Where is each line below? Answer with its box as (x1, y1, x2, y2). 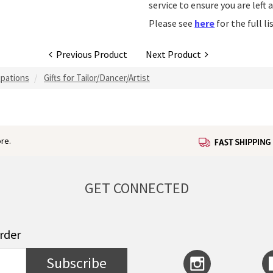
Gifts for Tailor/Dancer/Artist (44, 72, 150, 84)
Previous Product (52, 48, 127, 61)
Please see (149, 17, 195, 30)
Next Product (146, 48, 205, 61)
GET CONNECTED (84, 179, 189, 198)
